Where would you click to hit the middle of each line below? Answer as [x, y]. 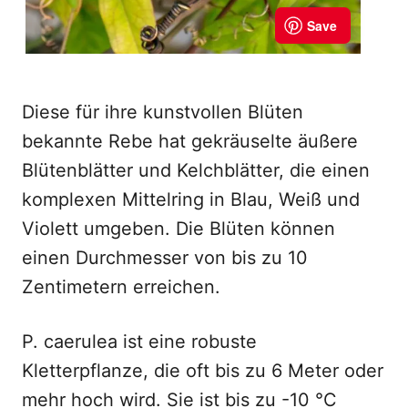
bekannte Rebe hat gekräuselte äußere [190, 141]
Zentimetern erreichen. [121, 287]
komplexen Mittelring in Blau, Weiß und [191, 199]
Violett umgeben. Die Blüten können [178, 229]
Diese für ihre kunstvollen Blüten [163, 112]
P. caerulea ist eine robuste [139, 342]
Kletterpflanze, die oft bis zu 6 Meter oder [203, 371]
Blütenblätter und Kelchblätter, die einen [196, 170]
